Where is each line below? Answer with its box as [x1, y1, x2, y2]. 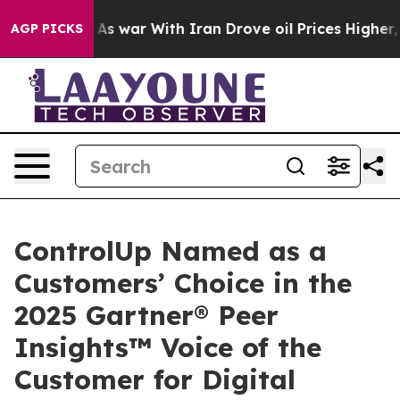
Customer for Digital [14, 362, 296, 396]
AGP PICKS [11, 21, 83, 37]
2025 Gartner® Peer [14, 298, 279, 332]
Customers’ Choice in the [14, 266, 352, 300]
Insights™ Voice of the [14, 330, 321, 364]
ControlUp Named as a [14, 234, 327, 268]
